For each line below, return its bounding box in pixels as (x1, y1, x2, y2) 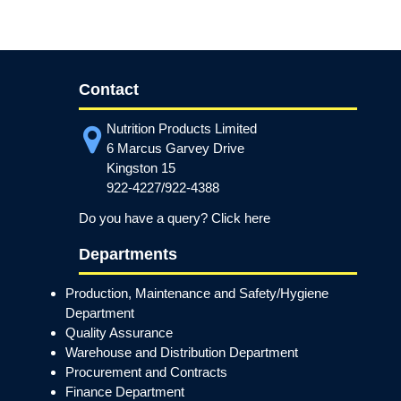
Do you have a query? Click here (79, 209, 271, 226)
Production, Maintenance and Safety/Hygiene (65, 285, 329, 301)
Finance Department (65, 383, 185, 399)
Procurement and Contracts (65, 363, 228, 380)
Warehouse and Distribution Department (65, 344, 299, 360)
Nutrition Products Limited (107, 120, 258, 136)
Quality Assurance (65, 324, 174, 340)
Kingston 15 (107, 159, 176, 175)
